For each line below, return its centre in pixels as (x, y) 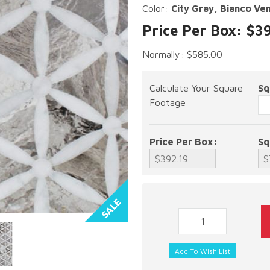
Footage (168, 102)
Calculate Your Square (196, 88)
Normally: (165, 54)
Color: (157, 8)
